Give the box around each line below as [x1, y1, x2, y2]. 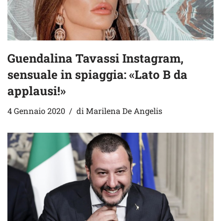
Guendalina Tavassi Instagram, [7, 50, 184, 67]
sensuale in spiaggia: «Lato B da [7, 67, 187, 83]
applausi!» [7, 83, 66, 99]
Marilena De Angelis [86, 106, 162, 116]
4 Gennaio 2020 [7, 106, 65, 116]
